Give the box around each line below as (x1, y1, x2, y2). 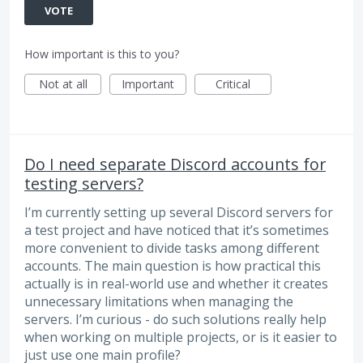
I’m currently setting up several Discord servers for (24, 203, 333, 221)
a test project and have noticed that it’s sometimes (24, 220, 329, 239)
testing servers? (24, 172, 143, 194)
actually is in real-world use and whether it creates (24, 274, 328, 293)
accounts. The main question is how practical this (24, 256, 321, 275)
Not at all (38, 75, 88, 92)
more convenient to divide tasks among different (24, 238, 319, 257)
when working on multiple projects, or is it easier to (24, 327, 337, 346)
